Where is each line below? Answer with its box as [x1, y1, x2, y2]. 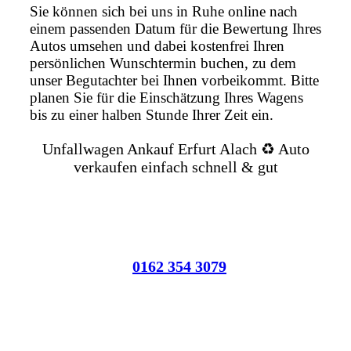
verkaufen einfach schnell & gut [73, 158, 278, 176]
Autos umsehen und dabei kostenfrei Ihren [30, 38, 284, 55]
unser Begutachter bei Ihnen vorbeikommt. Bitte [30, 72, 319, 89]
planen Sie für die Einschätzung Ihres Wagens [30, 89, 303, 107]
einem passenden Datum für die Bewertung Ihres [30, 20, 321, 38]
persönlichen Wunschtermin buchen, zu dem [30, 55, 296, 72]
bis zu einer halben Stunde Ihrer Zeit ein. [30, 107, 273, 124]
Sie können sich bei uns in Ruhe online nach [30, 3, 298, 20]
